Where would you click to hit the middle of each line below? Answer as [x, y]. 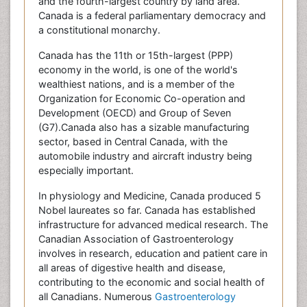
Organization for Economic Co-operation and [142, 98]
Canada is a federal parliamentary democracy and [152, 15]
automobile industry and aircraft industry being [145, 156]
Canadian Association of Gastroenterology [136, 239]
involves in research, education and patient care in [153, 253]
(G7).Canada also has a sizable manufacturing [144, 127]
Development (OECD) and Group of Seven [135, 113]
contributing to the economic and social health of [151, 282]
